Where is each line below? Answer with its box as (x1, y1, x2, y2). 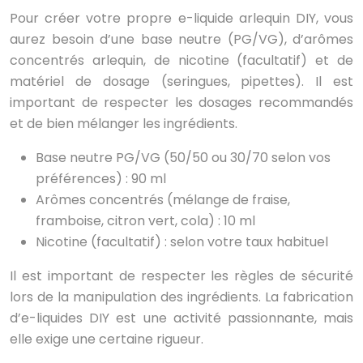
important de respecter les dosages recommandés (10, 93, 353, 113)
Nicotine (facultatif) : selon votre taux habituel (36, 233, 328, 252)
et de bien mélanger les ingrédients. (10, 114, 237, 134)
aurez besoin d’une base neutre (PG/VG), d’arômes (10, 30, 353, 49)
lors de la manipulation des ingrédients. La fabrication (10, 288, 353, 307)
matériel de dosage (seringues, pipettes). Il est (10, 72, 353, 92)
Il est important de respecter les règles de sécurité (10, 267, 353, 286)
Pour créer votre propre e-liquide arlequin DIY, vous (10, 9, 353, 28)
